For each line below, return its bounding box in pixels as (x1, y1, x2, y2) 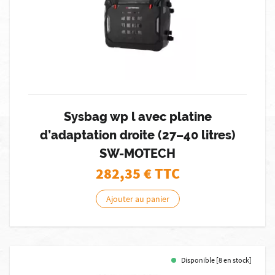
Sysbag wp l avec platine (63, 109, 212, 124)
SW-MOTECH (99, 146, 176, 161)
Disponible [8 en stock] (181, 255, 252, 265)
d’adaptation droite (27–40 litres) (40, 128, 235, 142)
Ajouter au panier (106, 193, 169, 204)
